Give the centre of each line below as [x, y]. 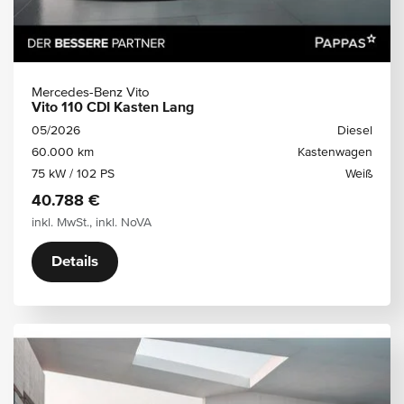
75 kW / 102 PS [73, 174]
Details [75, 262]
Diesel [355, 130]
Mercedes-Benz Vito [91, 92]
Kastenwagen [335, 152]
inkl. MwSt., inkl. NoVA [92, 222]
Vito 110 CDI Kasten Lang [113, 108]
